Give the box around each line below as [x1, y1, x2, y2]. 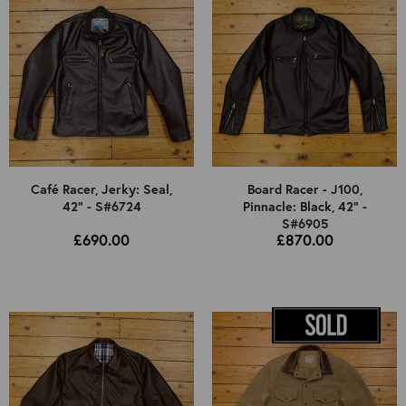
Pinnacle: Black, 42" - [242, 198, 367, 216]
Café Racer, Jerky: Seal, [31, 180, 172, 198]
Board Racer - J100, [246, 180, 362, 198]
